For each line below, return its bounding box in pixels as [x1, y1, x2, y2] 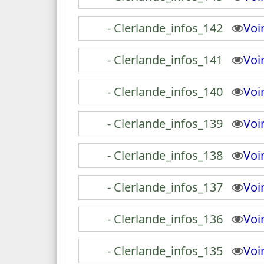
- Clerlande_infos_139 [107, 115, 223, 131]
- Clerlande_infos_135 [107, 243, 223, 259]
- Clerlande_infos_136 [107, 211, 223, 227]
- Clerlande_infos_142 [107, 20, 223, 36]
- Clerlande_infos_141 [107, 52, 223, 68]
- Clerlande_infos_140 [107, 84, 223, 100]
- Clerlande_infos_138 [107, 147, 223, 163]
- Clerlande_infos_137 [107, 179, 223, 195]
